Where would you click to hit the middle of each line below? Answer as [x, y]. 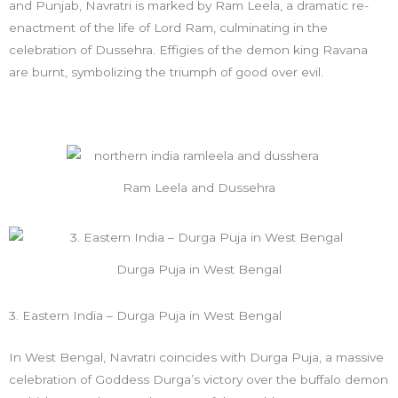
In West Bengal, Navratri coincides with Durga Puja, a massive [196, 358]
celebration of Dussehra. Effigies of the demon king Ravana [188, 50]
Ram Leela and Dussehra [199, 188]
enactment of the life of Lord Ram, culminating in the [168, 28]
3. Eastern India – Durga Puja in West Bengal [145, 316]
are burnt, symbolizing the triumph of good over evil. [166, 72]
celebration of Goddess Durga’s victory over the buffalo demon [199, 380]
